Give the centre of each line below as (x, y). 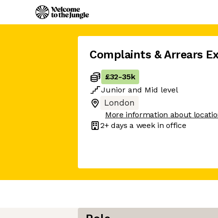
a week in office (157, 125)
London (119, 103)
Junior (113, 90)
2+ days (114, 125)
